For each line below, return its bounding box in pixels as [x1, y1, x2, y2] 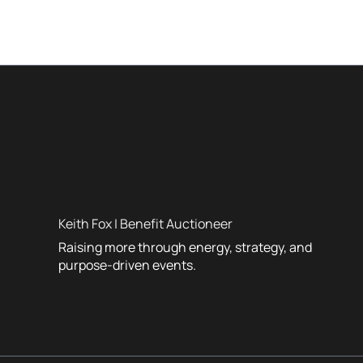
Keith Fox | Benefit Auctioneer [58, 214, 233, 233]
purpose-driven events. [58, 255, 196, 274]
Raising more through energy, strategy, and [58, 237, 312, 256]
